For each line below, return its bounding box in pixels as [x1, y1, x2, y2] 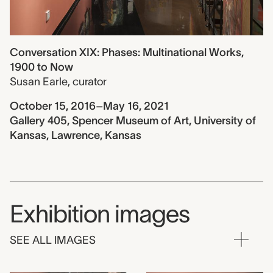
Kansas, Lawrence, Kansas [10, 129, 141, 142]
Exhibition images [10, 200, 190, 228]
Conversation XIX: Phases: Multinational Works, [10, 46, 244, 59]
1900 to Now [10, 61, 73, 74]
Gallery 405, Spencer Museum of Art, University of [10, 115, 256, 127]
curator [73, 76, 107, 88]
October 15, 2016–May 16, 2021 [10, 100, 169, 113]
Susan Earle [10, 76, 68, 88]
